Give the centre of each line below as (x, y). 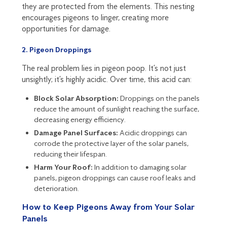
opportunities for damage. (66, 28)
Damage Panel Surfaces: (76, 133)
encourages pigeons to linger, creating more (95, 17)
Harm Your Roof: (63, 167)
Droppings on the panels (159, 98)
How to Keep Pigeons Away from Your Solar (108, 206)
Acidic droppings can (152, 133)
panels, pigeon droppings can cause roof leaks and (115, 178)
